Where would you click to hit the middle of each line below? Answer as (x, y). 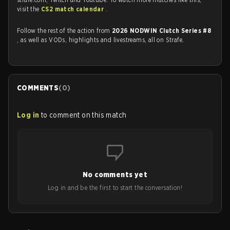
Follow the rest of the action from (64, 31)
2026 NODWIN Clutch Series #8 (162, 31)
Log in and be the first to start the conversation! (115, 188)
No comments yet (115, 175)
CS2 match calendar (73, 9)
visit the (29, 9)
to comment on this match (84, 115)
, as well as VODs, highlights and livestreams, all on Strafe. (101, 40)
